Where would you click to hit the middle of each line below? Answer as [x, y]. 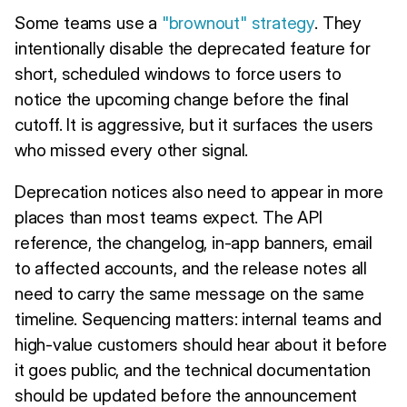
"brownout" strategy [238, 22]
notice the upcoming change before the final [182, 99]
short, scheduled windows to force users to [178, 73]
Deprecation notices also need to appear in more [199, 191]
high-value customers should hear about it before [201, 344]
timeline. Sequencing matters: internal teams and [198, 318]
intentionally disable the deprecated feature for [193, 48]
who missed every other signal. [132, 149]
